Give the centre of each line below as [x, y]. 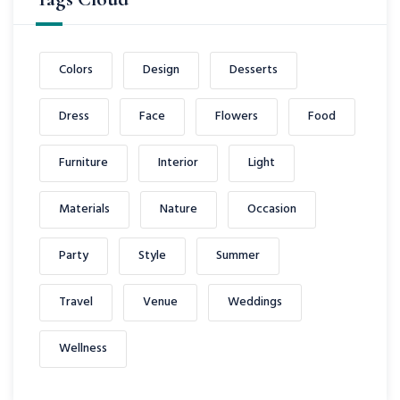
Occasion [272, 209]
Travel [76, 302]
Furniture [83, 163]
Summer [238, 256]
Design [161, 70]
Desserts [254, 70]
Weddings [255, 302]
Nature [179, 209]
